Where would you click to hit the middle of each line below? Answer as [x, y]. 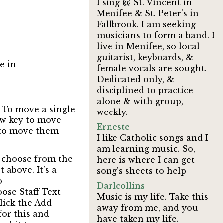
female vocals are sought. [152, 68]
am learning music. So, [146, 149]
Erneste [113, 127]
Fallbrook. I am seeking [146, 24]
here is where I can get [146, 160]
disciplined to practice [145, 90]
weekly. [112, 112]
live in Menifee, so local [148, 46]
